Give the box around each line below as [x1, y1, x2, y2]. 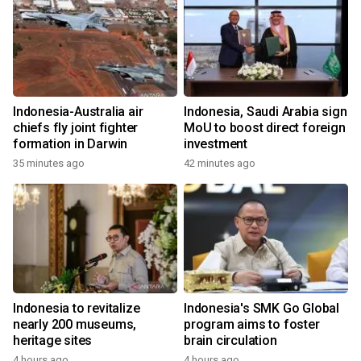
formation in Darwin [13, 136, 128, 151]
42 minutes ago [184, 157, 255, 169]
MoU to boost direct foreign [184, 120, 346, 135]
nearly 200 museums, [13, 317, 137, 332]
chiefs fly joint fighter [13, 120, 139, 135]
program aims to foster [184, 317, 320, 332]
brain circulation [184, 333, 277, 348]
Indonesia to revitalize [13, 301, 140, 316]
